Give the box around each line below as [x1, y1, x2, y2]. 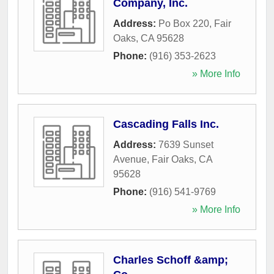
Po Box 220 [158, 18, 209, 29]
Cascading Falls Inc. [113, 117, 219, 130]
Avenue [113, 154, 147, 165]
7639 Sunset [158, 139, 213, 150]
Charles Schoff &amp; [113, 253, 228, 266]
